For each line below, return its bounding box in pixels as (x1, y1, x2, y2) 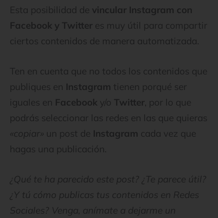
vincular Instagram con (92, 3, 192, 16)
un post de (44, 127, 93, 140)
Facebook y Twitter (10, 19, 92, 31)
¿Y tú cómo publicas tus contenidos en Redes (10, 189, 199, 201)
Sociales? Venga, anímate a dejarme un (10, 204, 176, 217)
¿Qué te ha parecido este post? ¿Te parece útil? (10, 173, 206, 185)
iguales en (10, 96, 55, 109)
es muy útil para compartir (92, 19, 207, 31)
